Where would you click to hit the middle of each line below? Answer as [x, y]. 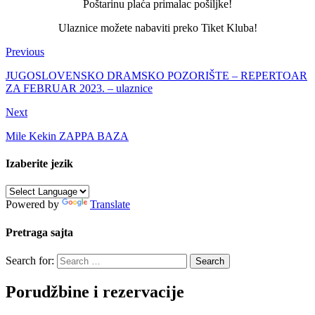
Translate [110, 205]
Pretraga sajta [39, 232]
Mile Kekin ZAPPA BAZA [67, 136]
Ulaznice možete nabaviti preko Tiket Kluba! [157, 27]
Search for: [30, 260]
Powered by [34, 205]
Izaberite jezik [39, 164]
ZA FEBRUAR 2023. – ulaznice [79, 88]
